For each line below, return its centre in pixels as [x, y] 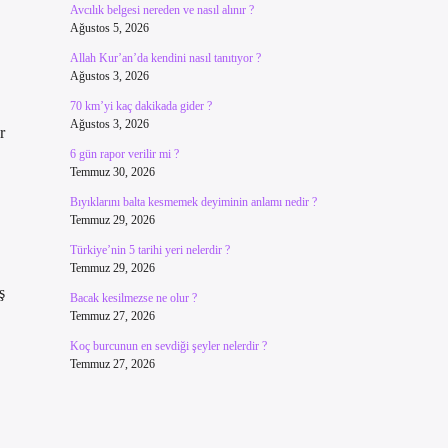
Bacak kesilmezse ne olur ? [133, 298]
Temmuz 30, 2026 [112, 172]
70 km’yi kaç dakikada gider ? [140, 106]
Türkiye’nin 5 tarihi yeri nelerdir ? [149, 250]
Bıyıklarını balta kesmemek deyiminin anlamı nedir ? [193, 202]
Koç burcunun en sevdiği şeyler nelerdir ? [168, 346]
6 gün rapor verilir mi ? [124, 154]
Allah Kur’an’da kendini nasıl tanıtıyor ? [165, 58]
